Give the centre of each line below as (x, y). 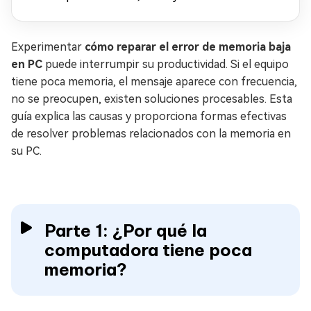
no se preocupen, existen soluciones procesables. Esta (152, 99)
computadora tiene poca (148, 250)
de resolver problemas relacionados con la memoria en (151, 134)
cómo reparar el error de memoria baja (188, 47)
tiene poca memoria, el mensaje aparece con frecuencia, (154, 82)
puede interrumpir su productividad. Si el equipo (166, 64)
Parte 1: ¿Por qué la (126, 230)
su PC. (26, 151)
